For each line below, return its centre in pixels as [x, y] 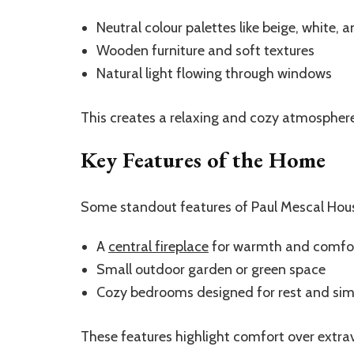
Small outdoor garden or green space [211, 269]
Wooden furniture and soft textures [205, 50]
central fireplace [158, 246]
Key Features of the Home [203, 159]
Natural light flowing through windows [214, 73]
